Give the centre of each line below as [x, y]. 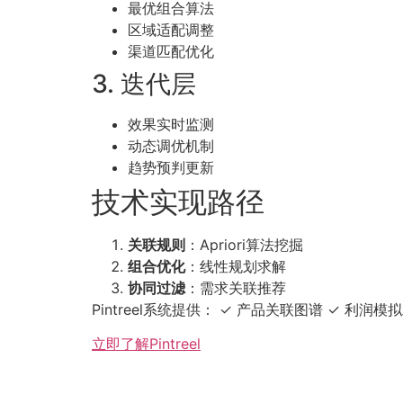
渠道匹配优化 [171, 51]
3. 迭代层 [144, 83]
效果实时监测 [171, 124]
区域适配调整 [171, 29]
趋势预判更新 [171, 167]
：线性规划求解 [236, 266]
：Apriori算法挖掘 [244, 244]
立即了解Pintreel [146, 343]
